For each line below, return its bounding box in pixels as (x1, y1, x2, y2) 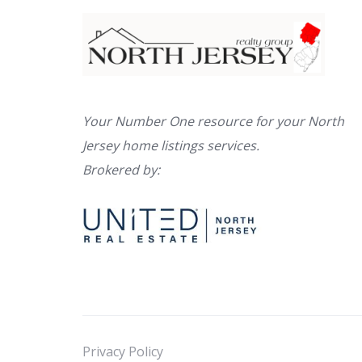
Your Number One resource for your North (82, 112, 344, 130)
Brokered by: (82, 160, 160, 179)
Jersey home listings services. (82, 136, 259, 154)
